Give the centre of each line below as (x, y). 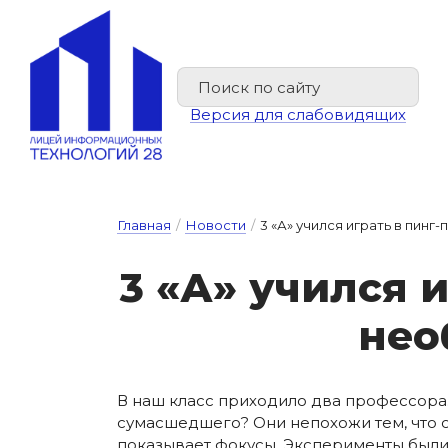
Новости (215, 225)
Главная (144, 225)
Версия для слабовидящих (298, 114)
